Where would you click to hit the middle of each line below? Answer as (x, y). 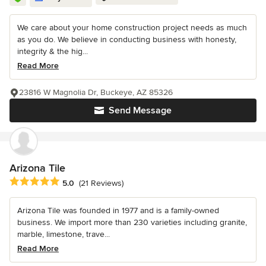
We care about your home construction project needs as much (132, 28)
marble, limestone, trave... (64, 235)
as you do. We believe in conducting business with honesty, (127, 40)
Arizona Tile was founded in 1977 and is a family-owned (118, 211)
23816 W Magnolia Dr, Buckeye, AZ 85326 (96, 93)
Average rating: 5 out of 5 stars (72, 182)
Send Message (140, 111)
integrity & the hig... (53, 52)
